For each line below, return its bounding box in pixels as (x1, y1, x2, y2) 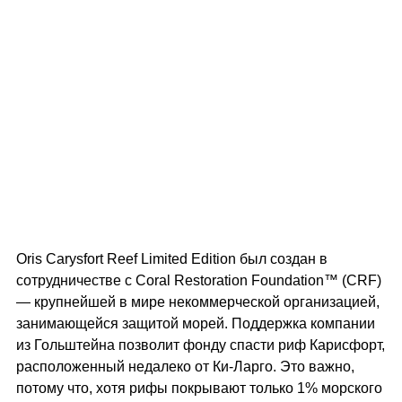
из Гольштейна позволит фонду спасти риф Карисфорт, (16, 337, 385, 353)
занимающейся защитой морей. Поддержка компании (16, 316, 375, 331)
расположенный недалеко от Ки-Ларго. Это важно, (16, 359, 354, 374)
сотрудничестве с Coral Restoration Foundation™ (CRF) (16, 273, 381, 288)
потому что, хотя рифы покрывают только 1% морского (16, 380, 382, 396)
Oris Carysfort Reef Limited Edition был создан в (16, 251, 328, 267)
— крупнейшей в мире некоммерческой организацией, (16, 294, 380, 310)
